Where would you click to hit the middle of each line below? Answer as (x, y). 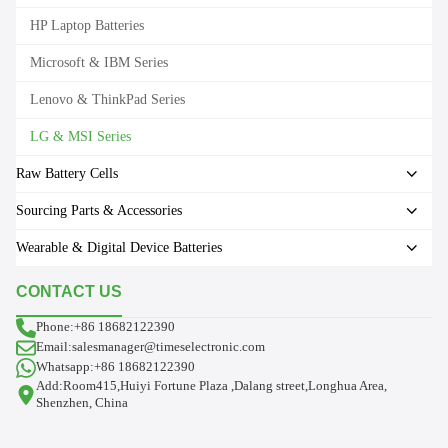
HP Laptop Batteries (87, 25)
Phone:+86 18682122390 (105, 327)
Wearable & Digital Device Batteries (119, 247)
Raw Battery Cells (67, 173)
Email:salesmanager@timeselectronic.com (150, 347)
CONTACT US (69, 291)
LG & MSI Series (80, 136)
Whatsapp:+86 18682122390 (115, 367)
